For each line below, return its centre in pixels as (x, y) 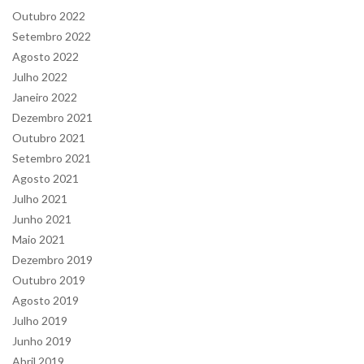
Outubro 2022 (49, 15)
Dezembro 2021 (52, 117)
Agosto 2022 (45, 56)
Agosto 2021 (45, 178)
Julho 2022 (40, 76)
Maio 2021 (39, 239)
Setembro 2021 (52, 158)
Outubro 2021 (49, 137)
